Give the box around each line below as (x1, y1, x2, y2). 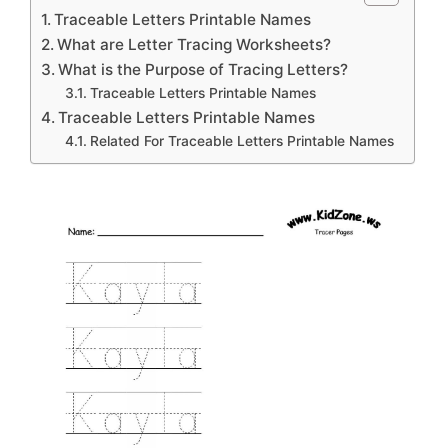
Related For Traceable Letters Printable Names (89, 133, 394, 150)
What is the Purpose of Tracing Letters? (58, 60, 349, 80)
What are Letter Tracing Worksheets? (57, 35, 332, 55)
